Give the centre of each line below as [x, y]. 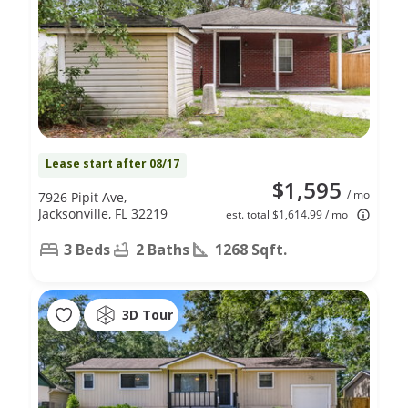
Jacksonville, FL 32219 [103, 213]
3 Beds [87, 249]
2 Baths [163, 249]
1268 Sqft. [251, 249]
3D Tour [148, 315]
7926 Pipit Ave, [82, 197]
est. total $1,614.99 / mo [287, 214]
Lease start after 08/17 [112, 163]
